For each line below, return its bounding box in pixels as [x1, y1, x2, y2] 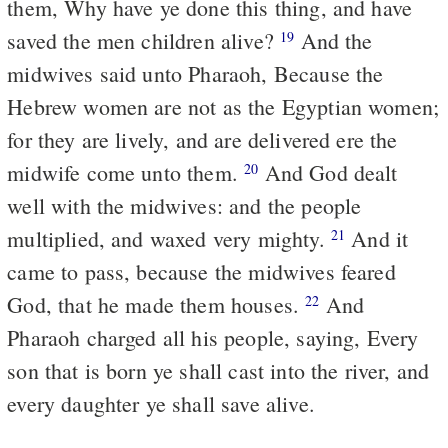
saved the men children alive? [7, 25, 281, 55]
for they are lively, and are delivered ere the [7, 124, 398, 154]
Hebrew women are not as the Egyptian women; [7, 91, 440, 121]
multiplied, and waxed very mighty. [7, 223, 331, 253]
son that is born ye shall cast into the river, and [7, 355, 430, 385]
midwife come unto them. [7, 157, 245, 187]
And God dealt [258, 157, 398, 187]
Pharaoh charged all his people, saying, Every [7, 322, 419, 352]
